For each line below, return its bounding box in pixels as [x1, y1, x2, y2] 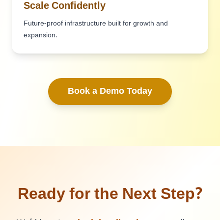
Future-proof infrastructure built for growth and [24, 20, 168, 28]
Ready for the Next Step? [18, 185, 202, 205]
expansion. [24, 31, 57, 40]
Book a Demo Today [68, 86, 152, 97]
